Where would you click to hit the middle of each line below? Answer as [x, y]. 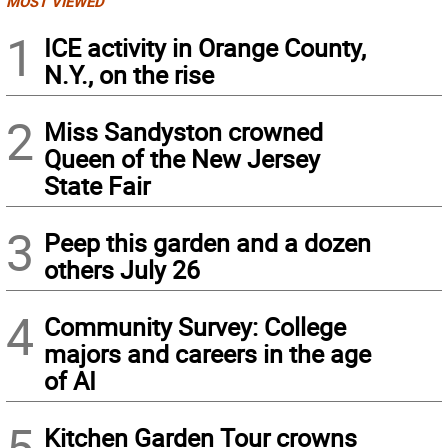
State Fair [97, 185]
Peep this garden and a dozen [207, 242]
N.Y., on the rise [129, 74]
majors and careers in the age [207, 353]
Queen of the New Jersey [182, 158]
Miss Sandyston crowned [183, 131]
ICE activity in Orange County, [205, 47]
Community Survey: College [195, 326]
